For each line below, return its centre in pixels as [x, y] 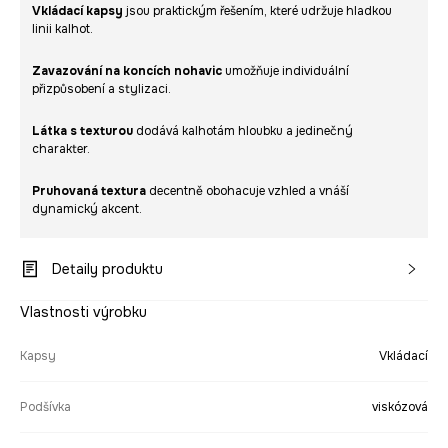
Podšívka [45, 407]
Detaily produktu [107, 269]
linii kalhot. [62, 29]
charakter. [61, 149]
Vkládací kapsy [77, 11]
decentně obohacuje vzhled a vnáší [247, 191]
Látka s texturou [82, 131]
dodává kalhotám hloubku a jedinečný [243, 131]
